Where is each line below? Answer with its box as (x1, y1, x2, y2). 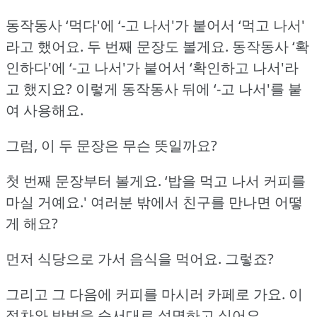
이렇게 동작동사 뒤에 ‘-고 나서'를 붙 (76, 79, 302, 98)
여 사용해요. (6, 100, 83, 120)
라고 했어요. (6, 36, 83, 56)
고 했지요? (6, 79, 72, 98)
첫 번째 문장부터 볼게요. (6, 171, 161, 190)
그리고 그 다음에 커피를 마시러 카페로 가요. (6, 284, 285, 304)
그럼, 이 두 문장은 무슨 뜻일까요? (6, 135, 217, 155)
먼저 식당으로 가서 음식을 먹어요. (6, 248, 221, 268)
